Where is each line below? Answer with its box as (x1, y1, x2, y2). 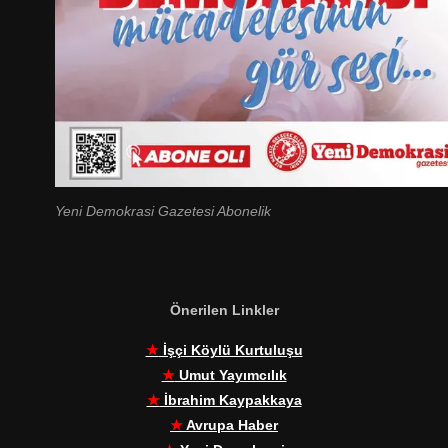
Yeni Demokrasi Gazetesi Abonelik (55, 203, 271, 220)
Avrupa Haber (183, 417, 278, 434)
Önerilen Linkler (169, 302, 279, 319)
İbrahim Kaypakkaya (159, 392, 302, 409)
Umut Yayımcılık (174, 367, 287, 384)
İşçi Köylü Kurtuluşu (158, 342, 303, 359)
